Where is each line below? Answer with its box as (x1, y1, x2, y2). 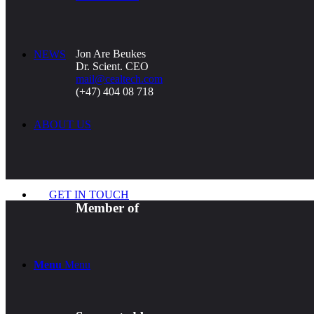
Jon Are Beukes (76, 47, 146, 60)
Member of (76, 200, 139, 215)
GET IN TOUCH (49, 189, 129, 200)
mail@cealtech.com (76, 72, 163, 85)
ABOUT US (34, 118, 91, 130)
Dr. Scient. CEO (76, 60, 149, 72)
